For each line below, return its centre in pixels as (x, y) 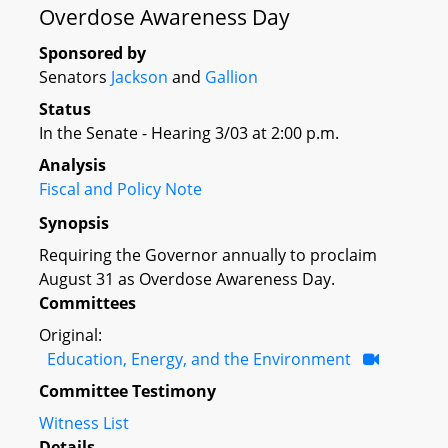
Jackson (139, 77)
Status (65, 109)
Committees (87, 302)
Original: (70, 334)
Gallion (231, 77)
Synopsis (74, 222)
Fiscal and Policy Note (120, 189)
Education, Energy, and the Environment (199, 358)
